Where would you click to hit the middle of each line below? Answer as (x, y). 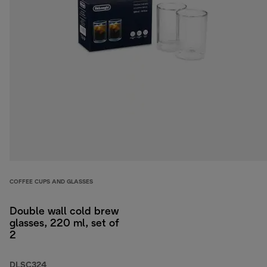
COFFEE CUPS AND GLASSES (51, 182)
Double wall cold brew (64, 212)
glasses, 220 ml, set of (64, 224)
